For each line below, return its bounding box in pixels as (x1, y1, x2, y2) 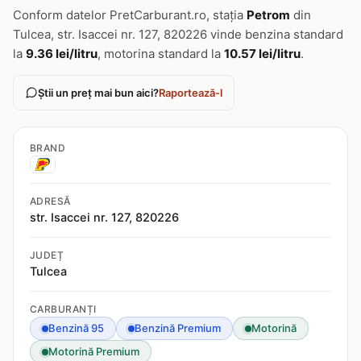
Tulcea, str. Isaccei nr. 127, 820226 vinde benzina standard (13, 27, 343, 42)
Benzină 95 (48, 322, 104, 334)
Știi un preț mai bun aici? (38, 86, 159, 99)
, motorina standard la (98, 46, 224, 61)
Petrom (247, 7, 290, 23)
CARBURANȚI (30, 303, 97, 315)
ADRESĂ (30, 195, 71, 207)
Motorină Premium (48, 345, 139, 358)
